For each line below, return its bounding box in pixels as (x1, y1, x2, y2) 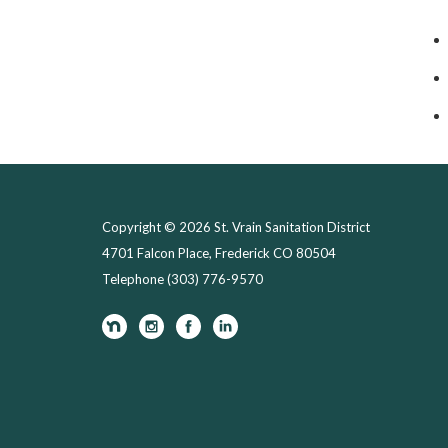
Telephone (102, 271, 164, 287)
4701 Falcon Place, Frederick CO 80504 (102, 245, 336, 261)
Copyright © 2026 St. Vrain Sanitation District (102, 219, 370, 235)
